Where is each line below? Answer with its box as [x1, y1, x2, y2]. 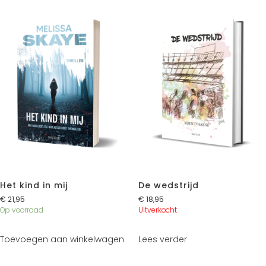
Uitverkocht [138, 205, 177, 216]
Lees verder [138, 233, 187, 246]
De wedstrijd [138, 179, 199, 192]
